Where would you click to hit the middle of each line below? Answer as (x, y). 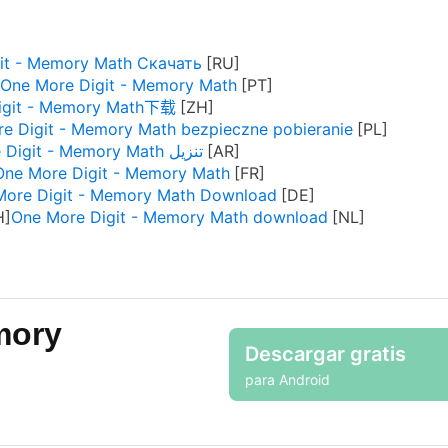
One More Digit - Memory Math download (169, 217)
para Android (287, 379)
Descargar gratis (325, 353)
